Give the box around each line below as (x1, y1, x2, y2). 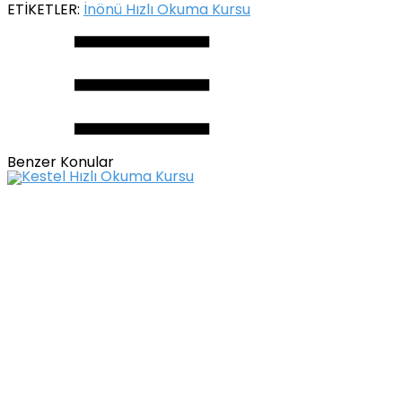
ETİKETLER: (7, 4, 83, 19)
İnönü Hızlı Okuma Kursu (83, 4, 250, 19)
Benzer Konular (7, 156, 114, 171)
